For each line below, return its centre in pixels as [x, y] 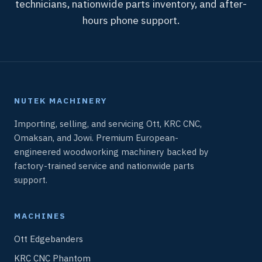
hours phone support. [131, 20]
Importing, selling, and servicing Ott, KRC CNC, [108, 123]
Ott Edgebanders [49, 239]
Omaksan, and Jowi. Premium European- [96, 137]
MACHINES [40, 216]
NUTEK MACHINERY [61, 101]
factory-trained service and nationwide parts [104, 166]
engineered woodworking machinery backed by [111, 151]
